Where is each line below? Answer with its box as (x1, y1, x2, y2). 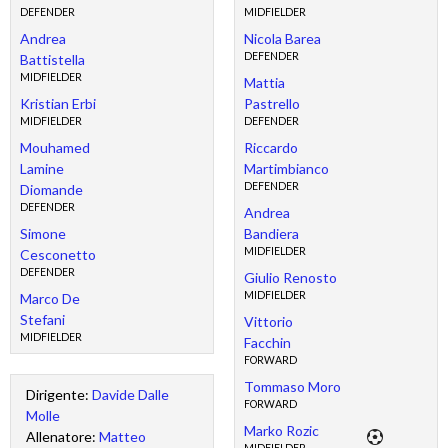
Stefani (19, 311, 65, 329)
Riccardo (243, 139, 298, 157)
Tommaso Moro (243, 378, 341, 396)
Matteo (99, 428, 146, 445)
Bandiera (243, 225, 299, 243)
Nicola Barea (243, 30, 321, 48)
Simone (19, 225, 66, 243)
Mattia (243, 74, 285, 92)
